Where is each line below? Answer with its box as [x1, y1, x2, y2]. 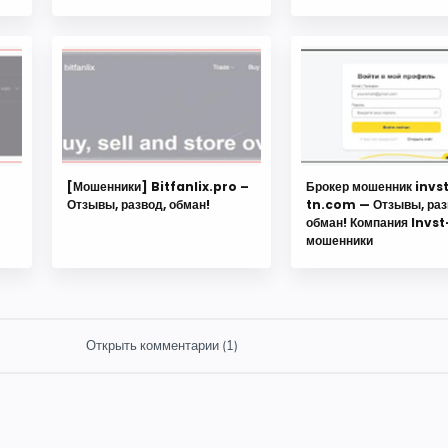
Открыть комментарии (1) [85, 337, 238, 356]
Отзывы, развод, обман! [66, 196, 210, 214]
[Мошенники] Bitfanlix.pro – [66, 178, 249, 196]
